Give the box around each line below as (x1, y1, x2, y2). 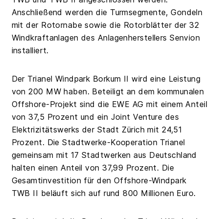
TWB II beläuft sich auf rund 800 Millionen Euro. (11, 188, 196, 198)
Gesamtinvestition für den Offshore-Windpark (11, 175, 187, 185)
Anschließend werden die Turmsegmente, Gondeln (11, 7, 203, 17)
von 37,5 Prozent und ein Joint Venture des (11, 111, 179, 122)
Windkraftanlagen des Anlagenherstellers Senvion (11, 32, 200, 43)
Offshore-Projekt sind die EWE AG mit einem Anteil (11, 99, 208, 109)
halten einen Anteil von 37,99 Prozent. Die (11, 162, 175, 173)
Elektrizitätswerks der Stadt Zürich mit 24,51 (11, 124, 182, 134)
